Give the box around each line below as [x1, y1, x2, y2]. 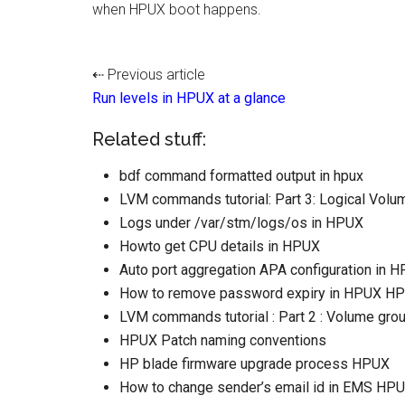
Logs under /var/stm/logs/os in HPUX [119, 214, 363, 231]
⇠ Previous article [92, 66, 205, 83]
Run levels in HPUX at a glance [92, 89, 286, 107]
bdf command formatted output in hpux [119, 167, 363, 184]
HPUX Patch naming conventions [119, 332, 326, 349]
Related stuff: [92, 128, 206, 150]
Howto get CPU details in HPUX [119, 238, 320, 255]
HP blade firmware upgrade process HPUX [119, 355, 390, 372]
